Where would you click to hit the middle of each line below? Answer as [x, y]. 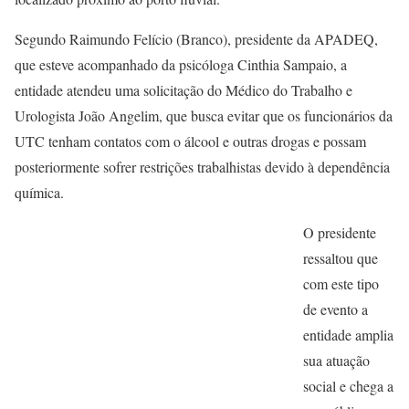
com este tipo [341, 283]
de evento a [336, 309]
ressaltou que [341, 257]
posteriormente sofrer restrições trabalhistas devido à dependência [202, 166]
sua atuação [336, 360]
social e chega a [348, 385]
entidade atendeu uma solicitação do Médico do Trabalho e [184, 89]
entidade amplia [348, 334]
